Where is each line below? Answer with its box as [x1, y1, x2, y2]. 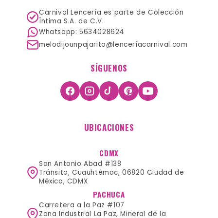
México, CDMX [39, 177, 88, 186]
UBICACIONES [84, 121, 134, 134]
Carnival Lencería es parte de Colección [39, 8, 184, 18]
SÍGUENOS [91, 62, 127, 74]
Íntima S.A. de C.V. [39, 17, 104, 26]
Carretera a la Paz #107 [39, 200, 125, 210]
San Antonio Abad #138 [39, 159, 122, 169]
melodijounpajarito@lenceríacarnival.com [39, 40, 188, 50]
